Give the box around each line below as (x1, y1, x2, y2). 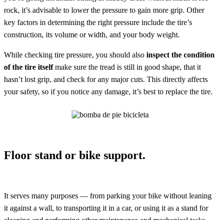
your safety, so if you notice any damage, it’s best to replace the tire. (4, 87, 213, 96)
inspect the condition (146, 51, 215, 59)
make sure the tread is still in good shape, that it (53, 63, 201, 72)
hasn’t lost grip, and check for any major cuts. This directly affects (4, 75, 208, 84)
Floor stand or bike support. (4, 149, 145, 162)
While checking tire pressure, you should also (4, 51, 146, 59)
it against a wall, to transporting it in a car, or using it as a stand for (4, 204, 208, 213)
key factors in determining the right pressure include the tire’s (4, 18, 192, 27)
